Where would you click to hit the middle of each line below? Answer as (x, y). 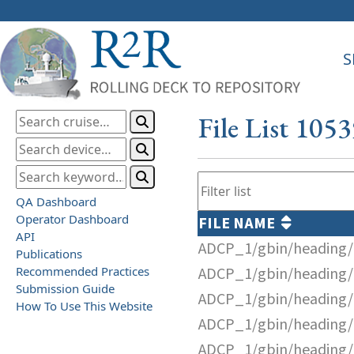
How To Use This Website (84, 305)
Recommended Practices (83, 271)
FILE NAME (240, 223)
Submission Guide (65, 288)
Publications (49, 253)
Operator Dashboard (72, 218)
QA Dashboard (56, 201)
